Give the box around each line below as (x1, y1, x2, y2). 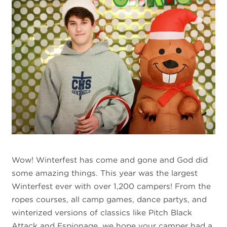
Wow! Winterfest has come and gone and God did (12, 155, 208, 165)
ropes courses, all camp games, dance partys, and (12, 195, 207, 205)
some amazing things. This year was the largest (12, 168, 198, 178)
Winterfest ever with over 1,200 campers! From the (12, 181, 211, 192)
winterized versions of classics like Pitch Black (12, 208, 193, 218)
